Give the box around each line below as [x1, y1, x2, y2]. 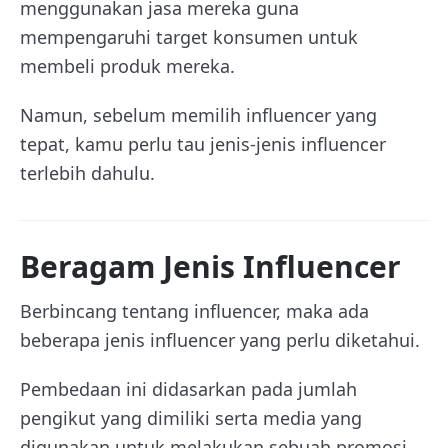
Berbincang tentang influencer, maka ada [20, 299, 369, 323]
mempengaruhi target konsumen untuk [20, 25, 358, 49]
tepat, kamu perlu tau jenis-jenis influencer [20, 132, 386, 156]
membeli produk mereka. [20, 54, 235, 78]
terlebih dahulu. [20, 161, 155, 185]
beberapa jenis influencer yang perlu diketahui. [20, 328, 420, 352]
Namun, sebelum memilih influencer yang [20, 103, 377, 127]
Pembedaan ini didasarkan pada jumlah [20, 377, 357, 401]
